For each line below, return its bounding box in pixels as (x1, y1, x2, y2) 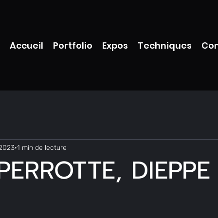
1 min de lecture (17, 143, 67, 152)
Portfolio (53, 39, 92, 52)
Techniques (138, 39, 192, 52)
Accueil (10, 39, 43, 52)
